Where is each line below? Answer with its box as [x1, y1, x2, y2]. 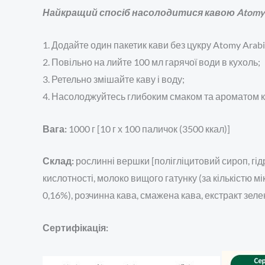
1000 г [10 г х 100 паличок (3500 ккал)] [67, 122, 230, 134]
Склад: [43, 155, 74, 167]
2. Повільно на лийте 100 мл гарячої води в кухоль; [43, 56, 260, 68]
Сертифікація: [43, 221, 108, 233]
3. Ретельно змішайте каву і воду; [43, 73, 185, 85]
